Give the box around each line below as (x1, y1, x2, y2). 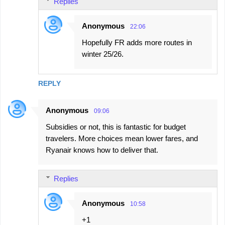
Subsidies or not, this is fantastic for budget (46, 122, 186, 131)
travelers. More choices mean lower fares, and (46, 134, 198, 143)
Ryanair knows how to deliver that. (46, 145, 158, 154)
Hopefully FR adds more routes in (82, 38, 192, 47)
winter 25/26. (82, 49, 124, 58)
